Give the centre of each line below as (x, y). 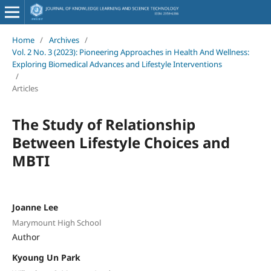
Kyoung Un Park (46, 258)
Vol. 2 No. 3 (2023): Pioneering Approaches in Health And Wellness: (130, 52)
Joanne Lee (35, 207)
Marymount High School (56, 223)
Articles (25, 88)
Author (26, 237)
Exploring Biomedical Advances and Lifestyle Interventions (117, 64)
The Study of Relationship (103, 124)
